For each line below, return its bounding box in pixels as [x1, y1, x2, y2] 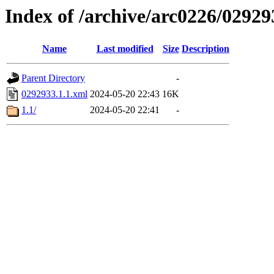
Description [182, 43, 229, 54]
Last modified [96, 43, 154, 54]
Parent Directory [21, 73, 85, 84]
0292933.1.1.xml [21, 89, 87, 100]
